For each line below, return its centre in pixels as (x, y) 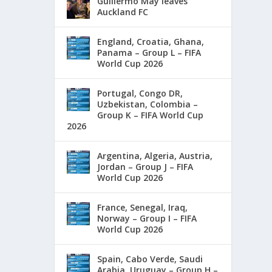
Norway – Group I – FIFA (147, 218)
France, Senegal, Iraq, (143, 207)
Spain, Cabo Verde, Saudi (150, 259)
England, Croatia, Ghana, (151, 41)
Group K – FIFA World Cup (151, 115)
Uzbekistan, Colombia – (148, 104)
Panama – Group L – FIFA (149, 52)
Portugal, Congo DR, (140, 93)
